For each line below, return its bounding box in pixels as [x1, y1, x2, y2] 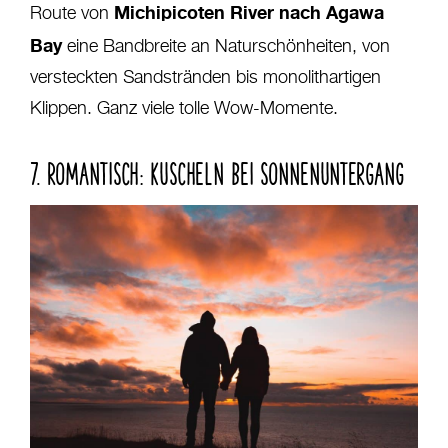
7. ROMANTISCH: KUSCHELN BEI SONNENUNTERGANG [30, 156, 404, 187]
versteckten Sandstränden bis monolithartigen [30, 69, 381, 88]
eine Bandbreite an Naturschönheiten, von [62, 38, 390, 57]
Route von [30, 5, 114, 24]
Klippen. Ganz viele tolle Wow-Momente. [30, 100, 338, 119]
